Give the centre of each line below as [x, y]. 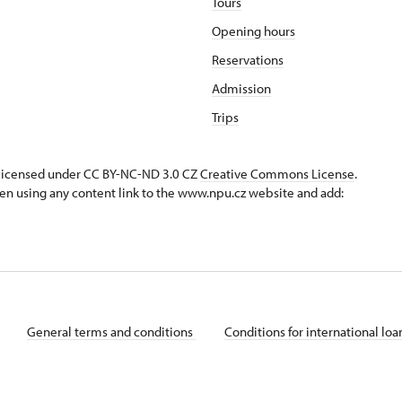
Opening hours [253, 31]
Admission [241, 89]
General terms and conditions [111, 332]
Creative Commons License [277, 174]
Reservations [248, 60]
